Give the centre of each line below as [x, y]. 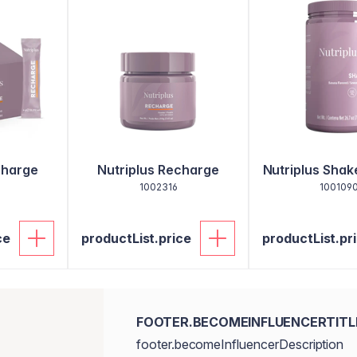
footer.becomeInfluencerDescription [240, 344]
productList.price [137, 238]
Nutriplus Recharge [158, 170]
